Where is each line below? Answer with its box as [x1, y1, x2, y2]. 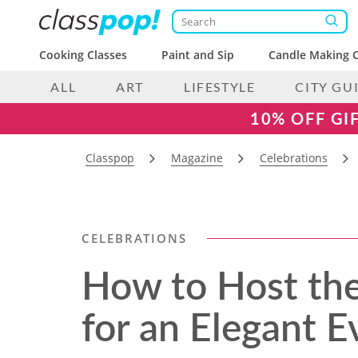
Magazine [171, 150, 223, 165]
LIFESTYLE [183, 79, 256, 94]
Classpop [86, 150, 134, 165]
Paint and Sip [161, 47, 235, 62]
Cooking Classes [39, 47, 127, 62]
